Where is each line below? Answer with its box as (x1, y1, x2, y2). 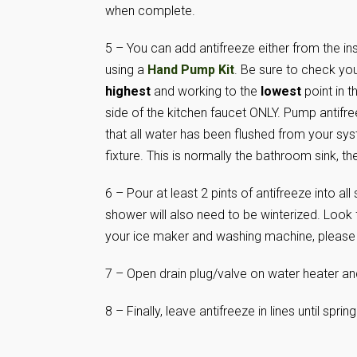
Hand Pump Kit (147, 62, 234, 77)
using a (105, 62, 147, 77)
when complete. (105, 3, 195, 18)
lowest (261, 84, 301, 99)
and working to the (151, 84, 261, 99)
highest (105, 84, 151, 99)
